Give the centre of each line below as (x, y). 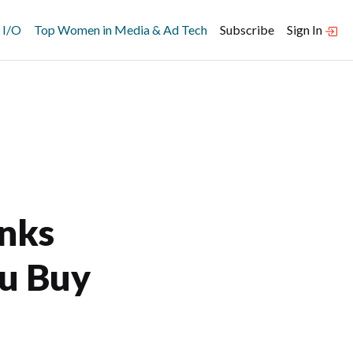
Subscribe (247, 30)
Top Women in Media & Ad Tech (121, 30)
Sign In (306, 30)
